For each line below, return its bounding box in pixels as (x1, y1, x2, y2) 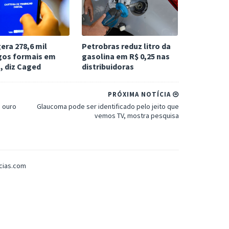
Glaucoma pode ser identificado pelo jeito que (37, 102, 179, 111)
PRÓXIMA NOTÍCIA (108, 90, 173, 99)
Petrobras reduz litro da (81, 41, 171, 51)
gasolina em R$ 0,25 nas (81, 51, 170, 61)
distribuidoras (81, 61, 134, 72)
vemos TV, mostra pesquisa (95, 111, 179, 120)
